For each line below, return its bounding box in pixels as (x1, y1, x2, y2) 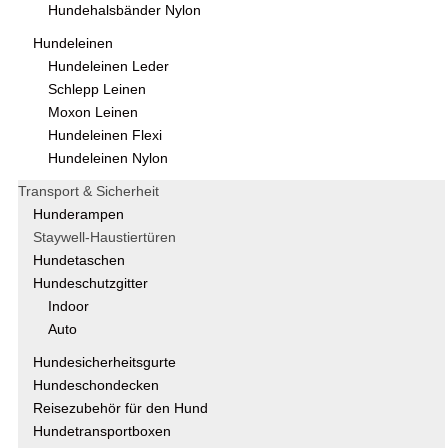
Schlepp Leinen (48, 82, 146, 98)
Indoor (48, 299, 89, 315)
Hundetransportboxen (33, 424, 171, 440)
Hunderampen (33, 207, 124, 223)
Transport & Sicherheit (18, 184, 159, 200)
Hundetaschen (33, 253, 125, 269)
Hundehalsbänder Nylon (48, 3, 201, 19)
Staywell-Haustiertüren (33, 230, 176, 246)
